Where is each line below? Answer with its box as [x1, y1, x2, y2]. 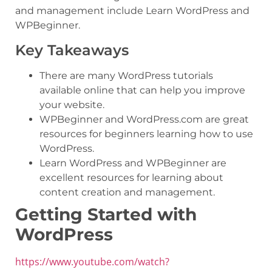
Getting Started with [15, 203, 197, 225]
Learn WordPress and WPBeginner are [39, 157, 226, 169]
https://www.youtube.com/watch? [15, 254, 169, 268]
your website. [39, 98, 104, 110]
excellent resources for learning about [39, 171, 223, 183]
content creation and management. [39, 186, 215, 198]
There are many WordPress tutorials [39, 69, 213, 81]
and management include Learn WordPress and [15, 5, 250, 17]
